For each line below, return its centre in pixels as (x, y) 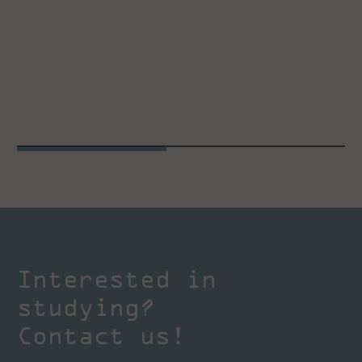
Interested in (117, 278)
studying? (86, 306)
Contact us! (101, 335)
